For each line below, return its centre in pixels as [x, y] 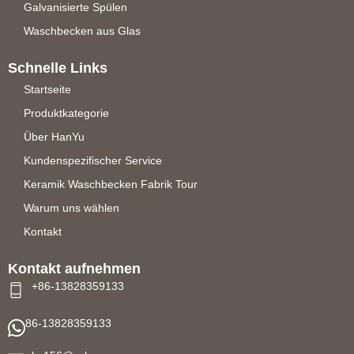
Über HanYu [54, 137]
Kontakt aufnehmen [74, 269]
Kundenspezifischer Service [93, 161]
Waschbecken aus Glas [82, 31]
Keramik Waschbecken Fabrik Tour [111, 185]
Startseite [47, 90]
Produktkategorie [66, 113]
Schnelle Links [58, 68]
